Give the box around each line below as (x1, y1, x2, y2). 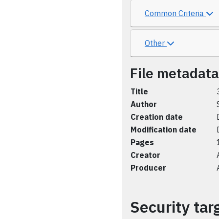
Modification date (131, 125, 197, 134)
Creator (131, 150, 160, 160)
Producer (131, 163, 166, 173)
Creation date (131, 112, 183, 122)
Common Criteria (145, 8, 206, 18)
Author (131, 99, 157, 109)
